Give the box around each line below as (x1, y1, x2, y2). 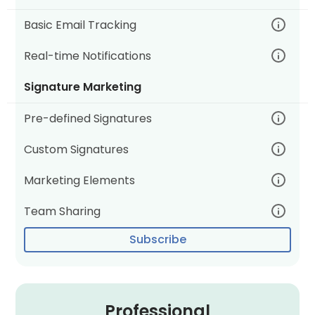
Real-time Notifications (24, 48, 152, 64)
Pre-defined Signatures (24, 110, 153, 127)
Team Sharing (24, 203, 101, 219)
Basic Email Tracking (24, 17, 137, 33)
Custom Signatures (24, 141, 129, 157)
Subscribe (129, 231, 186, 247)
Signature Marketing (24, 79, 142, 95)
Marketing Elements (24, 172, 136, 188)
